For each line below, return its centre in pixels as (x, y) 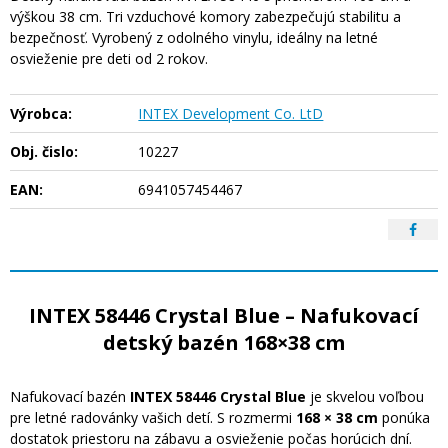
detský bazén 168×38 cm (224, 342)
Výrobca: (41, 113)
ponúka (404, 417)
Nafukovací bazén (70, 396)
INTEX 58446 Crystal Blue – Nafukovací (224, 315)
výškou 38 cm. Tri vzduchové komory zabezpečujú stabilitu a (205, 16)
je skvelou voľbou (365, 396)
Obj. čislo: (44, 151)
